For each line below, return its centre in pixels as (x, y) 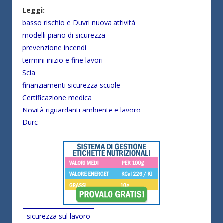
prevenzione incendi (54, 47)
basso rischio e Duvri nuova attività (79, 22)
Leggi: (34, 10)
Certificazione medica (57, 97)
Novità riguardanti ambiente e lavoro (82, 110)
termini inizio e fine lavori (62, 60)
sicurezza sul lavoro (59, 216)
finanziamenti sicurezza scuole (71, 85)
